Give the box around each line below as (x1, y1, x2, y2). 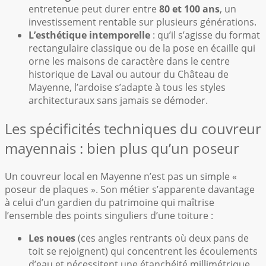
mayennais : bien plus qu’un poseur (5, 138, 239, 158)
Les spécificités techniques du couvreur (5, 118, 261, 138)
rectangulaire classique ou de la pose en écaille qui (28, 41, 255, 55)
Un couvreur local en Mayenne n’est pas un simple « (5, 169, 237, 183)
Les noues (28, 231, 75, 245)
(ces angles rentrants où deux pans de (75, 231, 249, 245)
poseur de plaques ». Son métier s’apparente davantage (5, 182, 255, 196)
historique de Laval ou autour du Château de (28, 67, 229, 81)
